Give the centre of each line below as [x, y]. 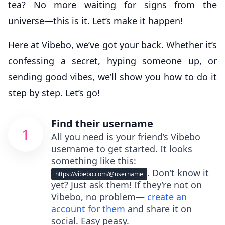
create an [167, 197]
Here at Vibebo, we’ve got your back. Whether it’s [113, 45]
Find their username [102, 123]
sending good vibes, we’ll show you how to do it [113, 77]
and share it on [158, 209]
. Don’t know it [178, 173]
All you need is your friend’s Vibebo [126, 137]
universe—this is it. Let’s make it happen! [95, 21]
